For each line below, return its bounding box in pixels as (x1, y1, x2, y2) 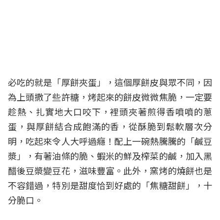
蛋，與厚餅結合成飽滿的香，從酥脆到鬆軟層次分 (8, 120, 212, 133)
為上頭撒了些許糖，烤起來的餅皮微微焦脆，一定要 (8, 90, 212, 104)
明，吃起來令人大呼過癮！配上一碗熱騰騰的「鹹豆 (8, 135, 212, 148)
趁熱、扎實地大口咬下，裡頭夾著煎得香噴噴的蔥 (8, 105, 212, 118)
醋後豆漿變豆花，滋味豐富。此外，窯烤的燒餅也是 (8, 164, 212, 177)
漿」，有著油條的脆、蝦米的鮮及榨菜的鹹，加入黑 (8, 149, 212, 163)
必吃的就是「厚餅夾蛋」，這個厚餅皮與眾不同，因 (8, 76, 212, 89)
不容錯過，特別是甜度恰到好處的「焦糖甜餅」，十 (8, 179, 212, 192)
